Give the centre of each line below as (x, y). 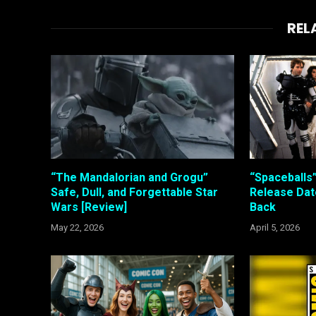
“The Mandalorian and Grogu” (129, 177)
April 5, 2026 (275, 227)
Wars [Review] (89, 207)
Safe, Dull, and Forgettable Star (134, 192)
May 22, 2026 (77, 227)
